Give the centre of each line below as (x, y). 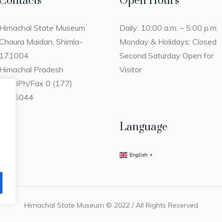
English (138, 155)
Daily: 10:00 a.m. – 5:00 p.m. (168, 28)
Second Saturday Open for (166, 55)
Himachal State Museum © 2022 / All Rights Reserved (111, 205)
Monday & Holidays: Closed (168, 41)
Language (143, 127)
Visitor (130, 69)
